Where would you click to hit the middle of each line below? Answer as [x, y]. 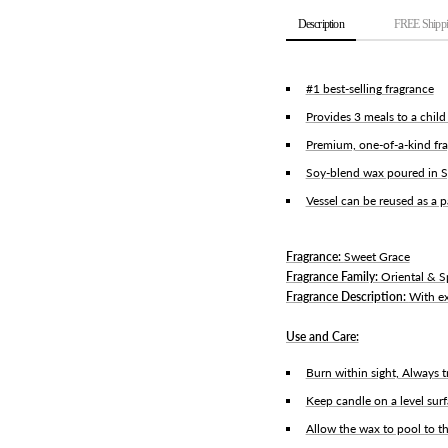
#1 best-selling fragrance [369, 88]
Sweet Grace [376, 256]
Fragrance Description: [347, 296]
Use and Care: [322, 336]
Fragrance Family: [333, 276]
